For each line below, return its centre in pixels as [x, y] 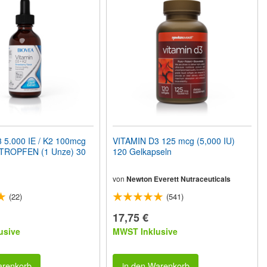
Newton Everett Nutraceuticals [179, 179]
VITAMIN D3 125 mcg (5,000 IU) [174, 141]
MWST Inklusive [145, 231]
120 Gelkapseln [142, 151]
